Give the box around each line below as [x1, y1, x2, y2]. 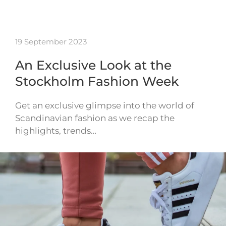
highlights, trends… [15, 126, 96, 136]
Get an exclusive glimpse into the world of [15, 100, 194, 111]
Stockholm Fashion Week [15, 74, 179, 89]
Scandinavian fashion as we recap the [15, 113, 175, 124]
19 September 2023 [15, 37, 87, 47]
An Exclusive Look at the [15, 58, 172, 73]
